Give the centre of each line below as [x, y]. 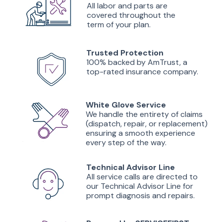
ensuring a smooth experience [140, 133]
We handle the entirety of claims [144, 114]
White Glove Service [126, 105]
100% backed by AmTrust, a [137, 62]
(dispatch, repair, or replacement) [147, 124]
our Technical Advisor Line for [140, 186]
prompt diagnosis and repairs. [140, 195]
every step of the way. [127, 142]
